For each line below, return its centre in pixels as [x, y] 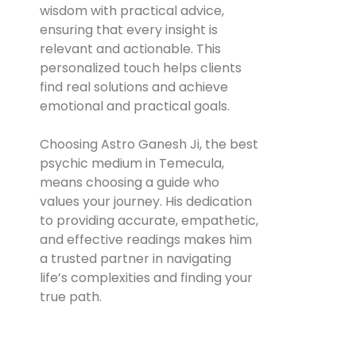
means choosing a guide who [130, 182]
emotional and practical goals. [135, 106]
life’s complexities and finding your [146, 277]
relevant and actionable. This [130, 48]
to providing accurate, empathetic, [149, 220]
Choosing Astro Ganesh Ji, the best [149, 144]
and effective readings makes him [146, 239]
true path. [71, 296]
